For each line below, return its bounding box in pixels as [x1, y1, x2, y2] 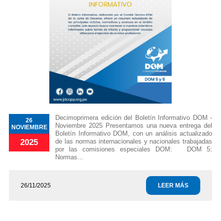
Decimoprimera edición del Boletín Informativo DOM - [55, 113, 212, 121]
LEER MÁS [158, 182, 188, 189]
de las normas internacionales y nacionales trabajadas [55, 137, 212, 145]
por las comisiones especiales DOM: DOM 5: [55, 145, 212, 153]
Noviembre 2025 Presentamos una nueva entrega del [55, 121, 212, 129]
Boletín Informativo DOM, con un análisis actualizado [55, 129, 212, 137]
